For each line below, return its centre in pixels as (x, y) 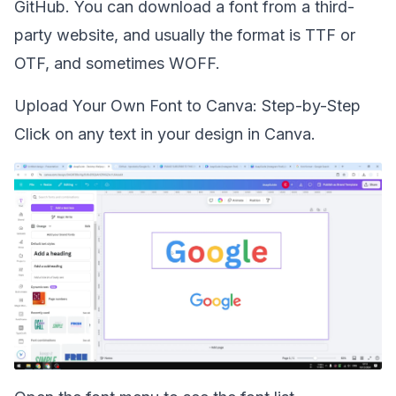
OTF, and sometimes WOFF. (117, 63)
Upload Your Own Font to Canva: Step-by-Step (187, 106)
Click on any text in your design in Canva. (165, 134)
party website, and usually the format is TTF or (185, 35)
